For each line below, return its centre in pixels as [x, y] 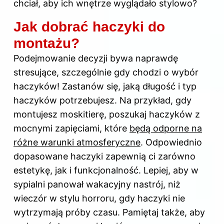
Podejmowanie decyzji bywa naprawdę [96, 58]
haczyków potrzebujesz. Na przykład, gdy [102, 100]
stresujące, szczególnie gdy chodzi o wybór [106, 72]
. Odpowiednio [171, 142]
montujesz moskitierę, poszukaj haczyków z [107, 114]
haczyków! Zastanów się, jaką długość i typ [105, 86]
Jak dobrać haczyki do [89, 26]
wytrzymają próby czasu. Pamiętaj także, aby [109, 212]
